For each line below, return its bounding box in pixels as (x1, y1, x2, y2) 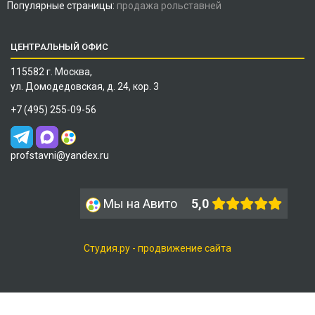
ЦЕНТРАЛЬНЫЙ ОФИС (11, 41, 108, 53)
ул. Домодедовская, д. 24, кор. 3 (11, 81, 159, 93)
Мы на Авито (103, 196, 177, 212)
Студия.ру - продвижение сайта (84, 243, 231, 255)
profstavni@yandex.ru (11, 150, 109, 162)
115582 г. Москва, (11, 66, 92, 78)
